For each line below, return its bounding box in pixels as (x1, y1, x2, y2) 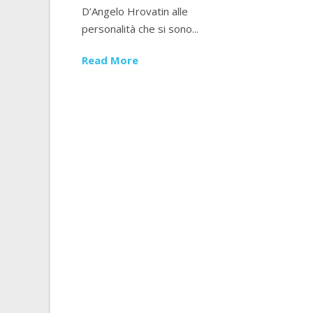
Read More (82, 53, 138, 68)
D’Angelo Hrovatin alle (82, 4, 188, 19)
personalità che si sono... (82, 22, 198, 36)
